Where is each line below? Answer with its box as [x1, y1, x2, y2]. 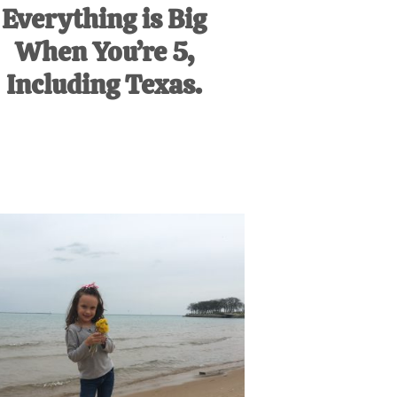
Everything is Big [2, 2, 207, 37]
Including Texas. [6, 67, 203, 103]
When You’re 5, [14, 35, 194, 70]
